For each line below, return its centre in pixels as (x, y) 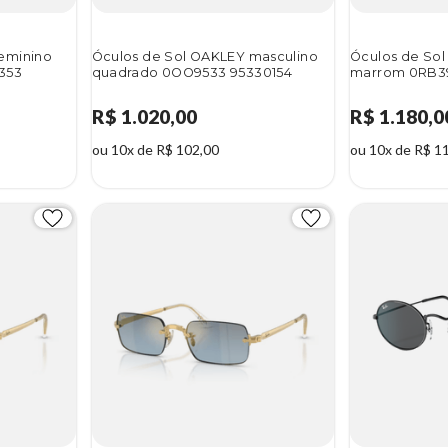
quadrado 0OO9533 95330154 (192, 72)
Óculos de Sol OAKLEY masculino (205, 56)
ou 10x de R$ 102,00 (155, 150)
